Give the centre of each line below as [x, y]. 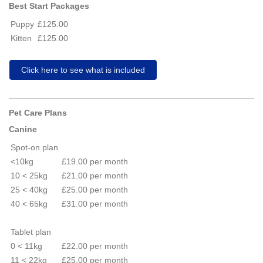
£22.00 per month [95, 246]
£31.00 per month [95, 204]
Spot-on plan [34, 147]
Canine [23, 129]
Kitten [21, 38]
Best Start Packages [49, 6]
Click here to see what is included [83, 70]
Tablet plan [31, 232]
